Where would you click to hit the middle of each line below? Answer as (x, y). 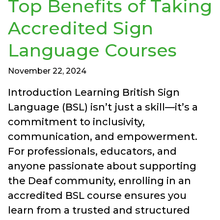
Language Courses (92, 50)
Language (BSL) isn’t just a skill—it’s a (103, 107)
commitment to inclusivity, (76, 122)
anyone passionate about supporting (102, 166)
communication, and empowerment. (103, 136)
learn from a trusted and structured (99, 210)
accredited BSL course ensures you (97, 195)
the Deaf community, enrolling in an (99, 180)
